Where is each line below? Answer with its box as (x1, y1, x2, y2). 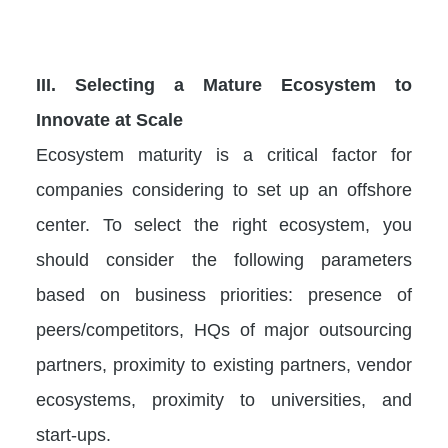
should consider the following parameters (36, 248, 412, 270)
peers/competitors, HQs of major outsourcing (36, 318, 412, 340)
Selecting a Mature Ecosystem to (75, 73, 412, 95)
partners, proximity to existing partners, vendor (36, 353, 412, 375)
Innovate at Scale (36, 108, 183, 130)
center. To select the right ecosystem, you (36, 213, 412, 235)
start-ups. (36, 423, 111, 445)
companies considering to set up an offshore (36, 178, 412, 200)
